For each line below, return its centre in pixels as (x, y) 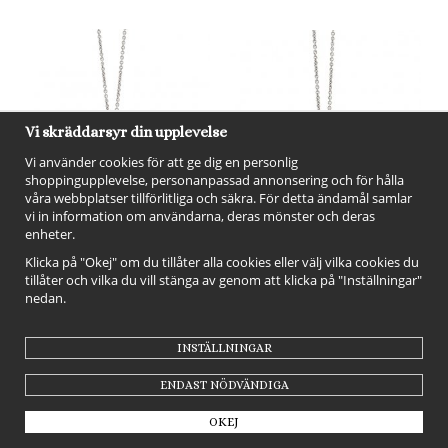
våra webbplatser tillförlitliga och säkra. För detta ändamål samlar (218, 198)
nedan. (47, 298)
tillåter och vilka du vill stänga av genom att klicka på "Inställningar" (223, 280)
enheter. (50, 234)
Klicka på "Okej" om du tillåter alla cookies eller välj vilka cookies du (222, 262)
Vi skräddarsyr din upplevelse (126, 132)
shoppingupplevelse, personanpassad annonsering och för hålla (214, 180)
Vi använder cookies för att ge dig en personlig (161, 162)
